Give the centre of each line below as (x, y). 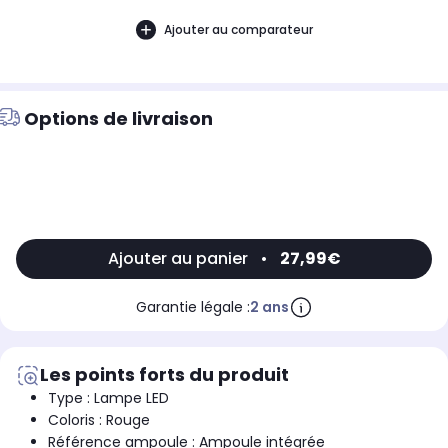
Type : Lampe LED (108, 398)
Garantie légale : (192, 307)
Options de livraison (118, 119)
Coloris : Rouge (99, 420)
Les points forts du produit (164, 375)
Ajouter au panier (177, 259)
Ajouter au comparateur (238, 29)
